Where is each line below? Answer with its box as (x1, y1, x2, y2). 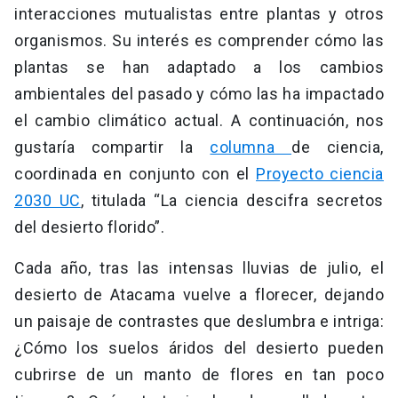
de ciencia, (291, 137, 384, 156)
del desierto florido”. (14, 217, 164, 236)
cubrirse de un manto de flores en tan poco (14, 364, 384, 384)
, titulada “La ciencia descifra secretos (80, 190, 384, 210)
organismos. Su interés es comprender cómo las (14, 30, 384, 50)
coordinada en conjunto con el (14, 163, 250, 183)
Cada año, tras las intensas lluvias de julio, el (14, 258, 384, 277)
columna (210, 137, 292, 156)
